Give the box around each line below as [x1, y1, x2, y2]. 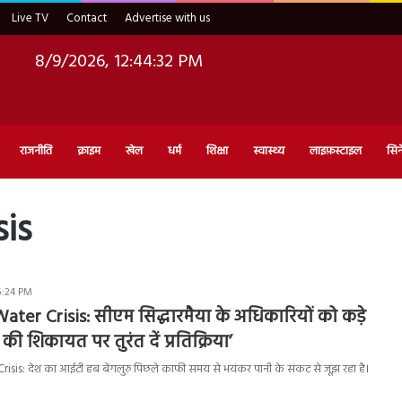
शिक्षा [206, 141, 228, 161]
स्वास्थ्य [253, 141, 284, 161]
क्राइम [77, 141, 100, 161]
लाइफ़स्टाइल [310, 141, 362, 161]
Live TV [12, 9, 48, 28]
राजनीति [20, 141, 52, 161]
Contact [66, 9, 107, 28]
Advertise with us [125, 9, 210, 28]
